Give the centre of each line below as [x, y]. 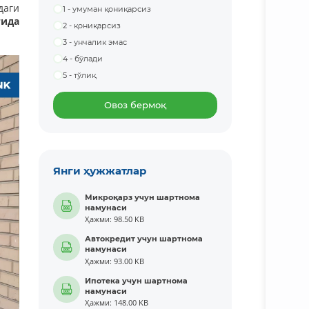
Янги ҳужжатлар [100, 170]
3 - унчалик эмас [95, 42]
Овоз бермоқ [136, 105]
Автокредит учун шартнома [144, 239]
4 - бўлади [83, 58]
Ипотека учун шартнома [137, 280]
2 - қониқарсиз [92, 26]
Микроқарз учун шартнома [143, 197]
